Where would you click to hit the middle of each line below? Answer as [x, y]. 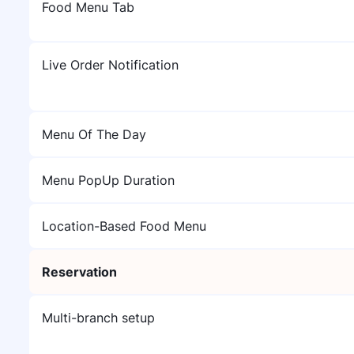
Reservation [79, 272]
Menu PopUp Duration [108, 180]
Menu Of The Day [94, 134]
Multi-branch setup [98, 318]
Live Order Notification [110, 65]
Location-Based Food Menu [124, 226]
